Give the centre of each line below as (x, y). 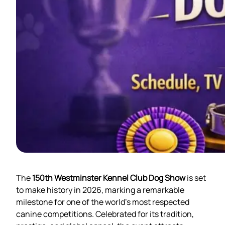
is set (196, 178)
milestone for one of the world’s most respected (103, 202)
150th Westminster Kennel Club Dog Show (109, 178)
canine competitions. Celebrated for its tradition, (105, 214)
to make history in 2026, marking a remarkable (100, 190)
